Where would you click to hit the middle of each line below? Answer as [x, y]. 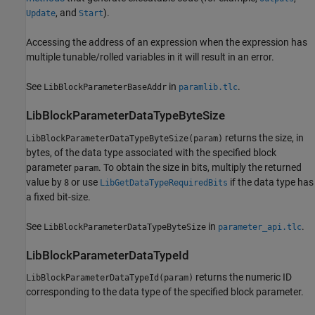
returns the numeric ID [243, 277]
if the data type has [271, 182]
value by [45, 182]
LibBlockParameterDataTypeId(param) [110, 277]
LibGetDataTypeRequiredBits [164, 182]
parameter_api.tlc [260, 227]
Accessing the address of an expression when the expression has [167, 43]
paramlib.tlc [208, 88]
